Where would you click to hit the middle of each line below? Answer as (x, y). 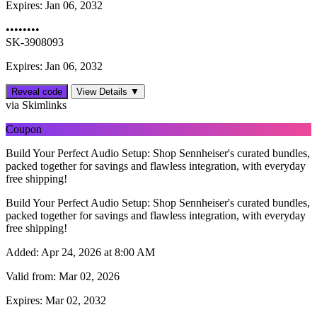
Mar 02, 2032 (74, 301)
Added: (22, 253)
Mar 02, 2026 (88, 277)
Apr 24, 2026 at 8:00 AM (97, 253)
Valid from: (31, 277)
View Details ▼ (108, 92)
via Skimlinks (36, 105)
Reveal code (37, 92)
